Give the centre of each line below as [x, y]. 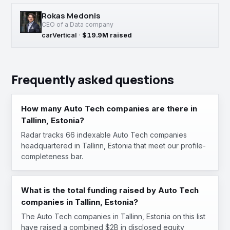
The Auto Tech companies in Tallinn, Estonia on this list [113, 216]
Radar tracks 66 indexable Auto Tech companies [104, 135]
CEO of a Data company [78, 24]
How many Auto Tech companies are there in [109, 109]
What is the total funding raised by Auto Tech [110, 190]
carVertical [59, 35]
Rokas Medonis [71, 16]
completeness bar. [52, 156]
